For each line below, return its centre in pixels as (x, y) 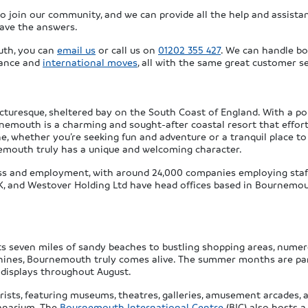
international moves (90, 62)
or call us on (127, 50)
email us (76, 50)
